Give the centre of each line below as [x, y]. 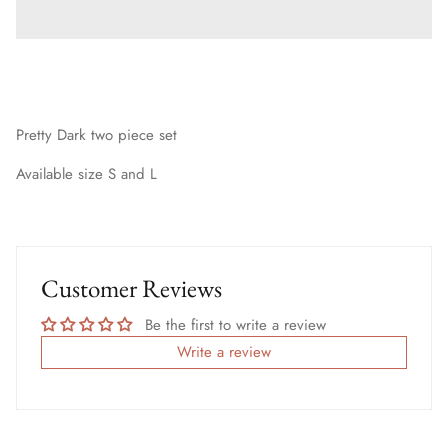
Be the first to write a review [235, 324]
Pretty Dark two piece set [96, 134]
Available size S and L [86, 173]
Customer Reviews [131, 287]
